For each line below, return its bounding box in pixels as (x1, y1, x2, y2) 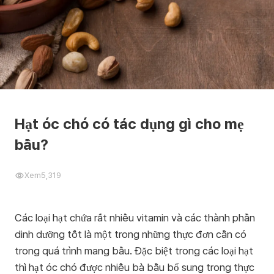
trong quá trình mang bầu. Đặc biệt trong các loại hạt (15, 245, 253, 257)
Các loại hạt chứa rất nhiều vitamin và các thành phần (15, 212, 255, 224)
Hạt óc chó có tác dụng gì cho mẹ (15, 115, 244, 133)
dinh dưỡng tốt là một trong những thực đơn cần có (15, 228, 246, 240)
